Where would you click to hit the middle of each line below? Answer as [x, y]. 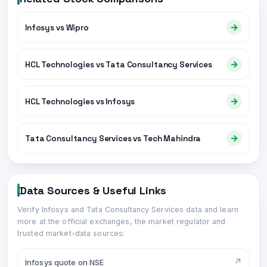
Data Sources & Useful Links [93, 190]
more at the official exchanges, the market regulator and [122, 221]
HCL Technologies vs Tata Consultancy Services [119, 64]
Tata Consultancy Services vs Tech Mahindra [113, 138]
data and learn [211, 209]
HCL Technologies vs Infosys [80, 101]
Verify [30, 209]
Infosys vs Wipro [57, 27]
